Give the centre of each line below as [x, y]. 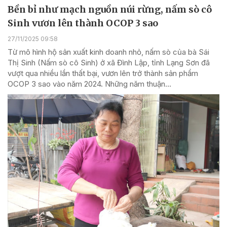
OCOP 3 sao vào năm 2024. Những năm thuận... [89, 84]
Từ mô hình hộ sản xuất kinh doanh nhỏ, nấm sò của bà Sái [108, 52]
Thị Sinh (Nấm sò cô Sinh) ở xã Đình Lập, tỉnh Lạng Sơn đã [109, 63]
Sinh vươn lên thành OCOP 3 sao [83, 23]
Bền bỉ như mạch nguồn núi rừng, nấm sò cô [110, 10]
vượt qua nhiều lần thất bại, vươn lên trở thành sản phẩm [103, 73]
